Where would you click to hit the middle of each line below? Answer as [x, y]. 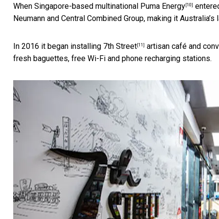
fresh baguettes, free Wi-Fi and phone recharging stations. [112, 58]
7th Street [120, 46]
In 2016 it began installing [58, 46]
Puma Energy [163, 6]
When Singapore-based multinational [77, 6]
